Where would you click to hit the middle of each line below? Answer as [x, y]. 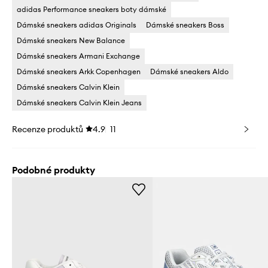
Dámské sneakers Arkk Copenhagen [79, 71]
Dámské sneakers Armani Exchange [78, 56]
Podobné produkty [54, 170]
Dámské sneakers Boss [185, 25]
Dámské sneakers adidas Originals [77, 25]
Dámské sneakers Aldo [189, 71]
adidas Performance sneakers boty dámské [92, 9]
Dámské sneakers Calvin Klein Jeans [79, 102]
